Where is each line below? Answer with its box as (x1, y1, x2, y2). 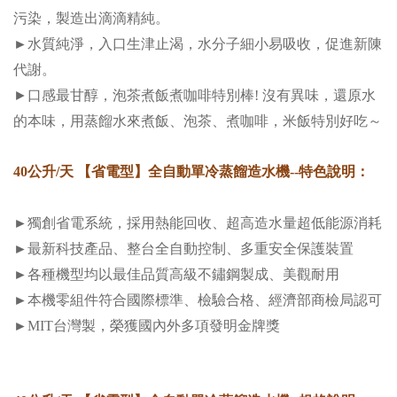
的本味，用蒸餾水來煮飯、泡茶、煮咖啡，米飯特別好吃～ (13, 113, 382, 128)
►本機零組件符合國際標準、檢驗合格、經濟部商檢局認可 (13, 292, 382, 307)
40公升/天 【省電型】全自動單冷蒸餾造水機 (13, 164, 290, 179)
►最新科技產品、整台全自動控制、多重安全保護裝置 (13, 241, 354, 256)
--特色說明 (290, 164, 355, 179)
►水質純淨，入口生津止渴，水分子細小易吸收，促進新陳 (13, 36, 382, 51)
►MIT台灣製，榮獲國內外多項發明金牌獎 (13, 318, 280, 333)
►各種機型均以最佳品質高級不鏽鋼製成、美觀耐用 (13, 267, 339, 282)
